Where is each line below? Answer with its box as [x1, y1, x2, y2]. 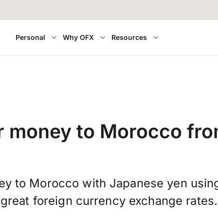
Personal [15, 33, 45, 41]
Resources [111, 33, 147, 41]
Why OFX [62, 33, 94, 41]
